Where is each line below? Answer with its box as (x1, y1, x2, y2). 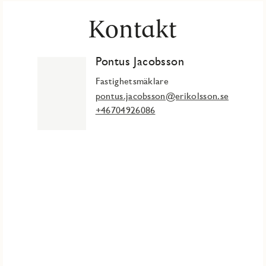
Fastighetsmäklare (95, 75, 169, 87)
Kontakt (88, 14, 178, 44)
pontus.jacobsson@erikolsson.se (95, 90, 229, 102)
